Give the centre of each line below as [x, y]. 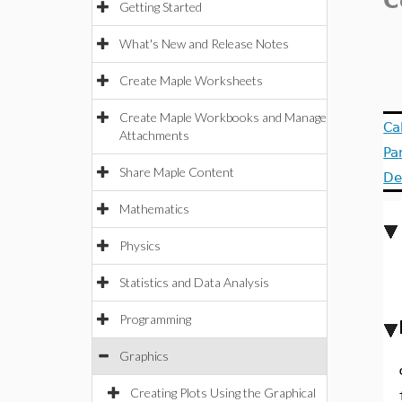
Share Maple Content [177, 172]
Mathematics [154, 209]
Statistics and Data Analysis [194, 282]
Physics [140, 245]
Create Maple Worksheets [191, 80]
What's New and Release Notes [204, 44]
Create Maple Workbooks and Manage [223, 117]
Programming [155, 319]
